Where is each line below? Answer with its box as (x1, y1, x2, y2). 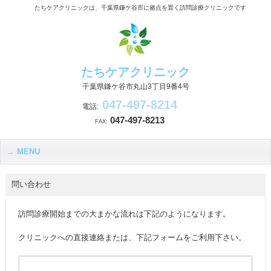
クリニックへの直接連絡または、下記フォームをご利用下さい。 (18, 233, 246, 242)
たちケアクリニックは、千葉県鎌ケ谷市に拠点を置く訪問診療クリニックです (34, 4, 246, 11)
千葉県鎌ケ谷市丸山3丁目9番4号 (82, 82, 189, 91)
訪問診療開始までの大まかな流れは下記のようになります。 (18, 209, 230, 218)
